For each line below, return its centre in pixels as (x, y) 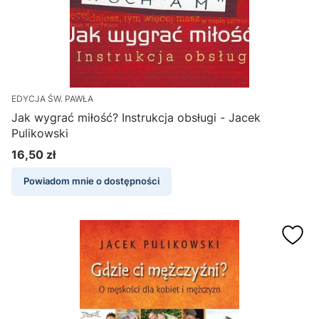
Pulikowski (40, 134)
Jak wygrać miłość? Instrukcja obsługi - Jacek (136, 118)
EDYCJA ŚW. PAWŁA (52, 99)
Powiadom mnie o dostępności (91, 182)
